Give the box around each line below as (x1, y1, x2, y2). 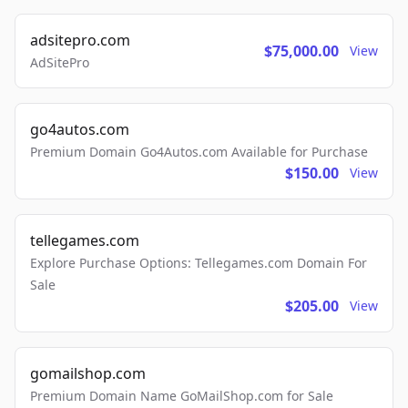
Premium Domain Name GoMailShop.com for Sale (30, 387, 333, 405)
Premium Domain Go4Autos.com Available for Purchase (30, 143, 368, 161)
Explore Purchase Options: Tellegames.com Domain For (30, 254, 367, 272)
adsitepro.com (30, 30, 130, 51)
